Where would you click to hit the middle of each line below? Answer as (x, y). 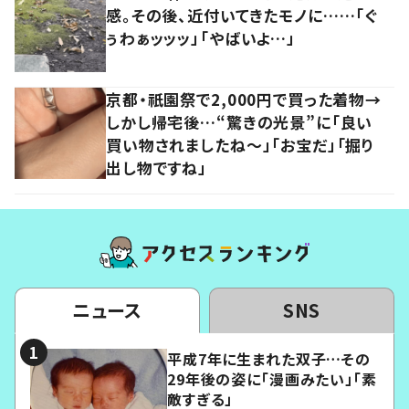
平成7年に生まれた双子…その (269, 358)
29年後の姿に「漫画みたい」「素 (272, 378)
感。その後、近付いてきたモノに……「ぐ (242, 15)
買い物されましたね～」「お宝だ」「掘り (241, 144)
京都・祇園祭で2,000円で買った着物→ (244, 99)
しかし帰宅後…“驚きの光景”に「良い (240, 121)
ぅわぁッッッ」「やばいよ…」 (201, 37)
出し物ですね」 (157, 167)
